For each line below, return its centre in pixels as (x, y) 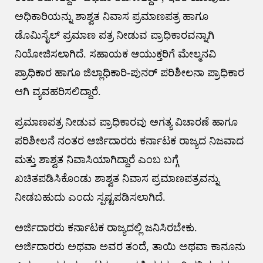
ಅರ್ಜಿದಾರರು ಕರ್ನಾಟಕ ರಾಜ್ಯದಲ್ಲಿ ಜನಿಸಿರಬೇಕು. (106, 228)
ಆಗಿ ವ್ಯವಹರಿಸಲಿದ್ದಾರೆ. (58, 92)
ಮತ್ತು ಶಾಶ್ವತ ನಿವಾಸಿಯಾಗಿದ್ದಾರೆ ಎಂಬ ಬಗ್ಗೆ (96, 160)
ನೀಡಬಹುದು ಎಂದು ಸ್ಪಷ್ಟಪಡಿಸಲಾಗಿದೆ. (90, 198)
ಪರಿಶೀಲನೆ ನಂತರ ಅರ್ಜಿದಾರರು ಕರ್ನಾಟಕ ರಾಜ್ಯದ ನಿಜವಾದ (129, 141)
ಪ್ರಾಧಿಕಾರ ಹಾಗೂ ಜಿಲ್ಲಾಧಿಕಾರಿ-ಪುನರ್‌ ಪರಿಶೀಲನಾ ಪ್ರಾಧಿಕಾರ (129, 73)
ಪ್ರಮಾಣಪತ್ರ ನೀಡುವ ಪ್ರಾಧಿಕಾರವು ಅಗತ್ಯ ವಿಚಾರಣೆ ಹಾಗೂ (126, 122)
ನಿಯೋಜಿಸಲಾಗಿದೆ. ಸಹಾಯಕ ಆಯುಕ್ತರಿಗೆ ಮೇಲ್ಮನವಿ (115, 54)
